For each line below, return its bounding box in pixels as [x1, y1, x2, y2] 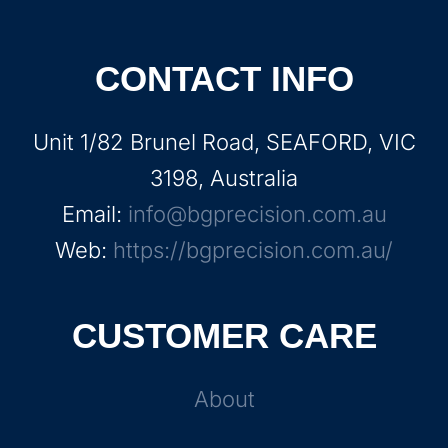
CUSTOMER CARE [71, 316, 377, 355]
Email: [61, 201, 128, 227]
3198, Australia [150, 165, 298, 191]
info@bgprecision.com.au [127, 201, 387, 227]
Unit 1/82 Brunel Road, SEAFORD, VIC [32, 129, 416, 155]
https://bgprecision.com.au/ [113, 237, 393, 263]
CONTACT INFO [94, 59, 354, 98]
